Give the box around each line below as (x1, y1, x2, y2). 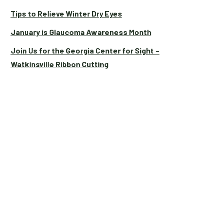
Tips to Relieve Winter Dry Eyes (10, 9, 122, 18)
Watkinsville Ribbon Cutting (10, 59, 109, 69)
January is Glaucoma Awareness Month (10, 27, 151, 36)
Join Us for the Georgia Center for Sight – (10, 46, 160, 55)
